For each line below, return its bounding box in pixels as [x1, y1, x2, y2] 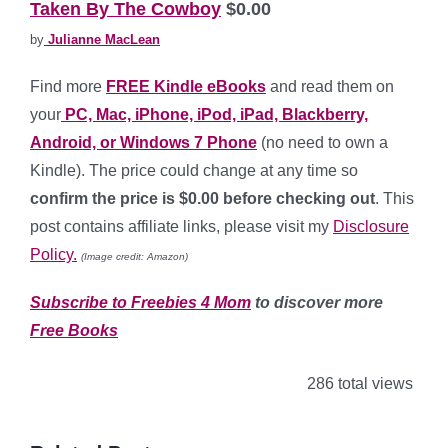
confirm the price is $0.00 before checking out [30, 190, 375, 207]
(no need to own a [261, 134, 388, 151]
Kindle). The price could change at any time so [30, 162, 358, 179]
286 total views [303, 375, 413, 392]
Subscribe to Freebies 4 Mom [30, 294, 251, 311]
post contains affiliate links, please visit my [30, 218, 333, 235]
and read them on [266, 78, 394, 95]
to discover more [251, 294, 383, 311]
